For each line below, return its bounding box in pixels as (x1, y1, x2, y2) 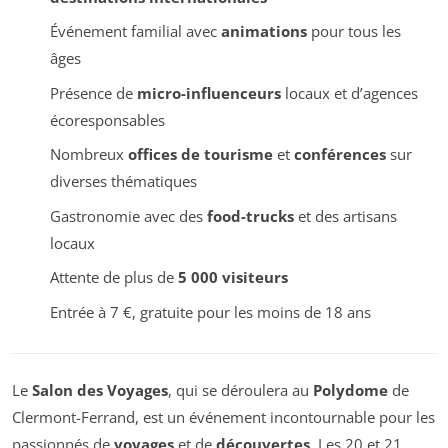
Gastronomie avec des (49, 205, 207, 226)
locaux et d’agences (280, 82, 418, 103)
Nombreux (49, 144, 128, 164)
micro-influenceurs (136, 82, 281, 103)
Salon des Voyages (32, 379, 168, 400)
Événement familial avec (49, 21, 221, 41)
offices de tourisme (127, 144, 273, 164)
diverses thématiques (49, 171, 197, 191)
